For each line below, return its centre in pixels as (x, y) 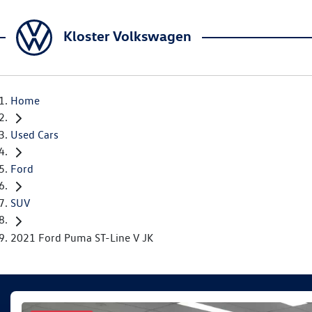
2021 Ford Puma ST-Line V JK (82, 237)
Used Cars (34, 135)
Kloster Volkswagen (127, 36)
